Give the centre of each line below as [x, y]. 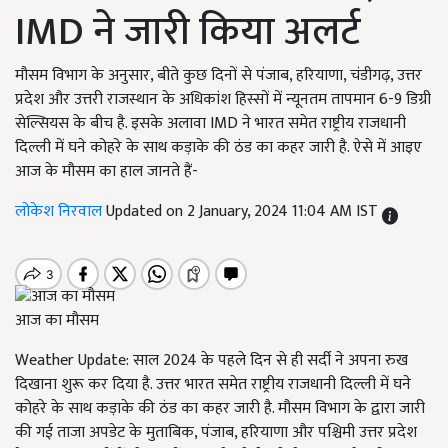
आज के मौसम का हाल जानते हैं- [106, 171]
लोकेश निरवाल [60, 211]
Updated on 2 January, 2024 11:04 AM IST [244, 211]
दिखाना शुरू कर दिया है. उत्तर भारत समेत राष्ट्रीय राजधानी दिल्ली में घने [213, 385]
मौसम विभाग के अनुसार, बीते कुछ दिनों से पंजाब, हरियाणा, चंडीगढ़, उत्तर [218, 75]
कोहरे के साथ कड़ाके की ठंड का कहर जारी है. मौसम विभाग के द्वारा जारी [220, 409]
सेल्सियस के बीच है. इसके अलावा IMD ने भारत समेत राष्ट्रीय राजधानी [210, 123]
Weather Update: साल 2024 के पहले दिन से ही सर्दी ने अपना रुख [211, 361]
